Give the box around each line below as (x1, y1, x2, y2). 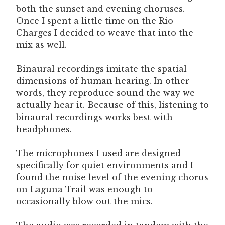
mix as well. (16, 39, 67, 50)
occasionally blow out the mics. (16, 196, 153, 206)
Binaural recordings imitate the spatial (16, 63, 187, 74)
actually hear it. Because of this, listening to (16, 99, 209, 110)
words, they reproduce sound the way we (16, 87, 195, 98)
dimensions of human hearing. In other (16, 75, 189, 86)
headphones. (16, 124, 72, 134)
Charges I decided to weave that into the (16, 27, 193, 38)
